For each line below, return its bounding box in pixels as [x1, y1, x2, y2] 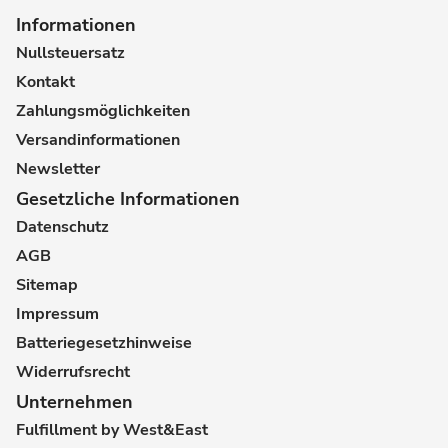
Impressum [16, 303, 99, 326]
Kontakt [16, 71, 75, 94]
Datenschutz [16, 216, 109, 239]
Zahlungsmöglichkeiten [16, 100, 190, 123]
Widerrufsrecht [16, 361, 130, 384]
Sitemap [16, 274, 78, 297]
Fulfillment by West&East [16, 419, 208, 442]
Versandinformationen [16, 129, 180, 152]
